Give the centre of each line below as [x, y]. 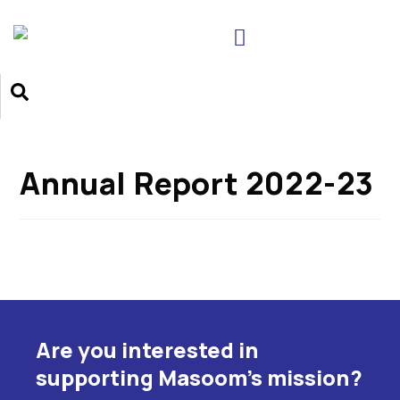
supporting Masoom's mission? [199, 377]
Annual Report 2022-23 [197, 183]
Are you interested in [147, 349]
